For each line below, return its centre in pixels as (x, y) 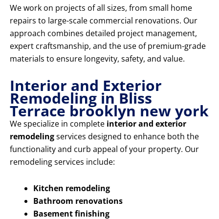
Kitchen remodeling (72, 188)
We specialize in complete (58, 124)
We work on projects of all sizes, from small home (101, 8)
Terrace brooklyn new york (109, 111)
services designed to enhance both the (127, 137)
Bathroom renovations (78, 201)
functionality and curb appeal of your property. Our (104, 149)
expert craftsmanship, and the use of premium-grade (108, 46)
